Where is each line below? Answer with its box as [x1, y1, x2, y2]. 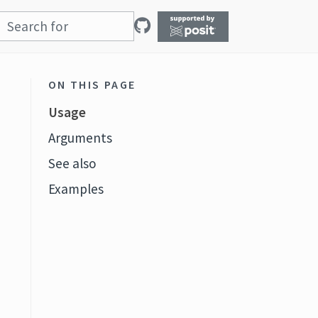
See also [48, 155, 97, 172]
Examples [48, 180, 104, 197]
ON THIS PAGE [48, 77, 136, 92]
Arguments [48, 129, 112, 146]
